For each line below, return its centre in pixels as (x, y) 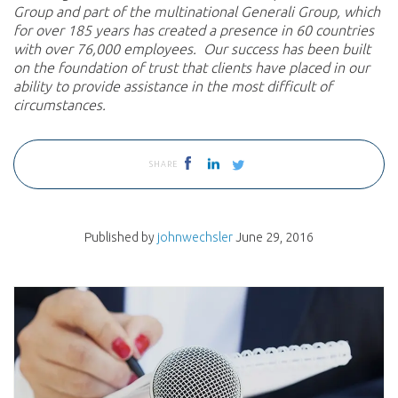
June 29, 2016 (275, 237)
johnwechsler (195, 237)
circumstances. (60, 105)
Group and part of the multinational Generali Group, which (197, 12)
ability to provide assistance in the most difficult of (173, 86)
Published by (121, 237)
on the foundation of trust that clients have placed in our (191, 68)
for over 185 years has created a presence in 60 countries (194, 30)
